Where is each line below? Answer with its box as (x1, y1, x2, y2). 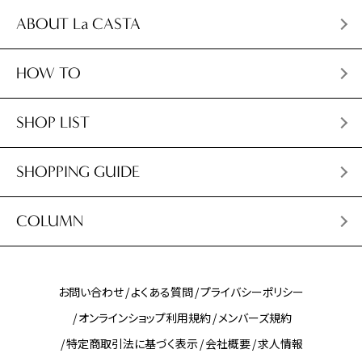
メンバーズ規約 (217, 309, 292, 326)
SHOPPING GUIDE (16, 162, 140, 182)
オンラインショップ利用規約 (78, 309, 211, 326)
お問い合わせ (58, 284, 124, 301)
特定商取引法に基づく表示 (66, 335, 198, 352)
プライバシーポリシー (200, 284, 304, 301)
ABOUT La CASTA (16, 15, 141, 34)
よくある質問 (131, 284, 193, 301)
